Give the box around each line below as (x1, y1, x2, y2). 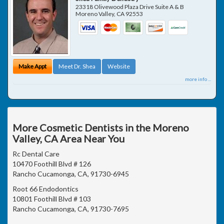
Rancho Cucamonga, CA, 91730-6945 (12, 169, 129, 178)
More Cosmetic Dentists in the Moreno (12, 121, 189, 133)
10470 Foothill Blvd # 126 (12, 159, 91, 168)
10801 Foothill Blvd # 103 (12, 194, 91, 203)
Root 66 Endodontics (12, 184, 78, 193)
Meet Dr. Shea (58, 62, 95, 70)
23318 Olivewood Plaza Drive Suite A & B (75, 2, 184, 10)
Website (107, 62, 130, 70)
